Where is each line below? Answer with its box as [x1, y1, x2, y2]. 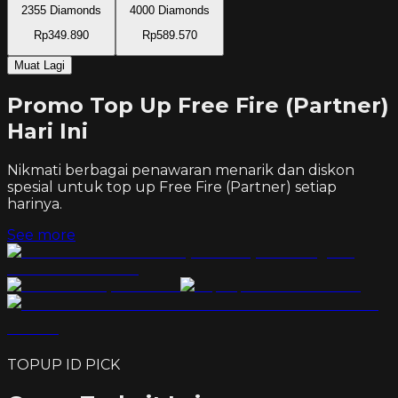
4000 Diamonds [130, 3, 210, 17]
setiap [291, 179, 337, 196]
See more [7, 227, 76, 244]
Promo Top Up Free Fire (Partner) [7, 92, 389, 119]
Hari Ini [7, 118, 88, 145]
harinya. [7, 195, 62, 213]
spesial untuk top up [7, 179, 159, 196]
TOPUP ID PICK [7, 356, 120, 374]
